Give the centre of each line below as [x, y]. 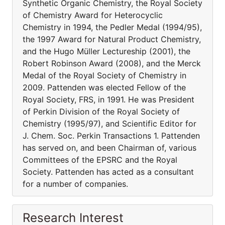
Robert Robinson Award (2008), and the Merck [112, 63]
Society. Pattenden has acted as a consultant [108, 172]
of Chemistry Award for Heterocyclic [93, 15]
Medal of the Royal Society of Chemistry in [104, 75]
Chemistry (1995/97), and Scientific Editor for [109, 124]
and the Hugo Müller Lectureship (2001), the [106, 51]
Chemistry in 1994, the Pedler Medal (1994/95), [112, 27]
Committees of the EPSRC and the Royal [100, 160]
